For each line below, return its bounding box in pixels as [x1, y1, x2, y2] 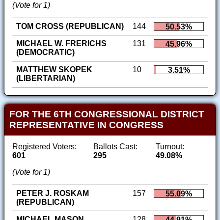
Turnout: [155, 142, 184, 151]
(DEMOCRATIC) [16, 48, 75, 56]
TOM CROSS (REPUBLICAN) [16, 22, 124, 30]
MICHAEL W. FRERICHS [16, 39, 107, 48]
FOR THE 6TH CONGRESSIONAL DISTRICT [9, 109, 204, 119]
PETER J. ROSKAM [16, 189, 89, 197]
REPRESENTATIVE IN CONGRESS [9, 119, 164, 130]
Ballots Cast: [93, 142, 137, 151]
